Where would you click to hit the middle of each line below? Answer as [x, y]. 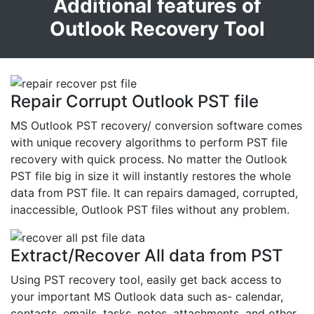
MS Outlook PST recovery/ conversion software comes [156, 126]
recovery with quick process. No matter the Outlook [149, 159]
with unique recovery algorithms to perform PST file [149, 143]
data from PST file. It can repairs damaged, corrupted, [154, 193]
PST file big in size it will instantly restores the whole [151, 176]
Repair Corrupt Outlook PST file [135, 102]
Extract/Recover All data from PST [147, 256]
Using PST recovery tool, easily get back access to [146, 280]
